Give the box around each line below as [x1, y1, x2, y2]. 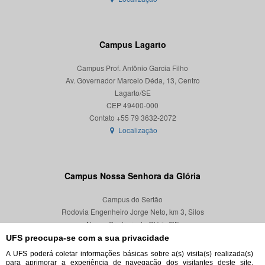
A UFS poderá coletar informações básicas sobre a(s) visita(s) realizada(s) [6, 250, 253, 258]
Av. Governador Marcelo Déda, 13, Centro [65, 75, 200, 86]
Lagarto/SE [114, 88, 151, 98]
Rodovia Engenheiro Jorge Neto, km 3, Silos [61, 206, 204, 217]
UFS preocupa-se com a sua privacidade [6, 233, 169, 243]
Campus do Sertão [102, 194, 163, 205]
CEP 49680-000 [106, 231, 159, 242]
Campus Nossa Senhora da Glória [64, 170, 201, 182]
